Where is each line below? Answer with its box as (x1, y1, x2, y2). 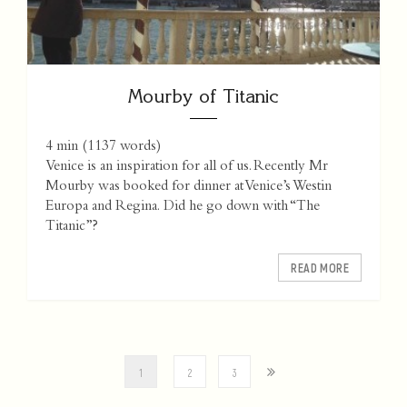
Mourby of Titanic (128, 84, 279, 108)
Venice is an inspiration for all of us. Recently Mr (45, 160, 328, 175)
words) (116, 140, 161, 155)
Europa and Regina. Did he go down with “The (45, 200, 320, 215)
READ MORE (291, 260, 349, 276)
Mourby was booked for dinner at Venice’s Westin (45, 180, 332, 195)
